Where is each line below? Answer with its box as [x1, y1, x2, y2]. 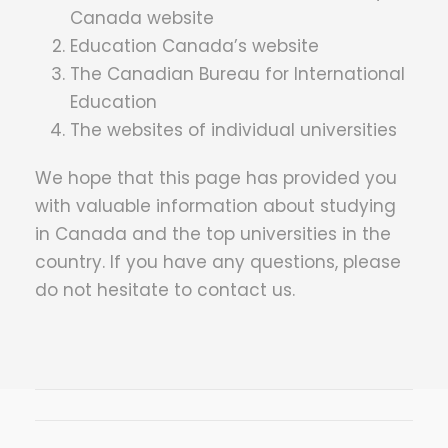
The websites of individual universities [70, 118, 397, 142]
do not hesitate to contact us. [35, 278, 295, 302]
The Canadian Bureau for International [70, 62, 405, 86]
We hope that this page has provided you [35, 166, 397, 190]
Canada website [70, 6, 214, 30]
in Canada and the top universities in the [35, 222, 391, 246]
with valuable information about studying [35, 194, 396, 218]
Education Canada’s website [70, 34, 319, 58]
